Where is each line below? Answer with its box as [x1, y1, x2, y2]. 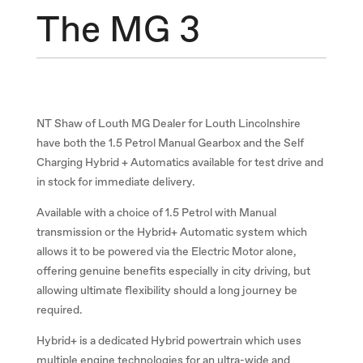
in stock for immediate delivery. [36, 176, 195, 188]
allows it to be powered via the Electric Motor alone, [36, 246, 297, 258]
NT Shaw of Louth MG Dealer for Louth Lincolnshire [36, 117, 301, 130]
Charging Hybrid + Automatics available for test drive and [36, 156, 323, 169]
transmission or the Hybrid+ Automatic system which [36, 226, 307, 238]
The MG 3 [36, 12, 200, 49]
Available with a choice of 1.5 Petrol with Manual [36, 207, 276, 219]
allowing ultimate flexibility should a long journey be [36, 284, 297, 297]
